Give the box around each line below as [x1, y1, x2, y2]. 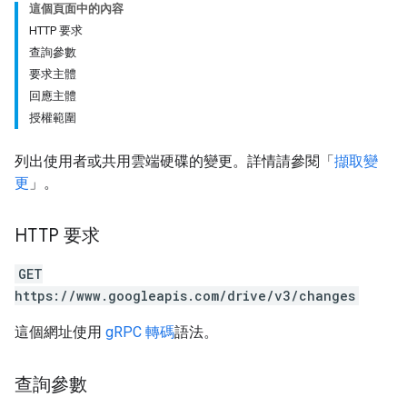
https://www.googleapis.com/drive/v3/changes [15, 287, 355, 304]
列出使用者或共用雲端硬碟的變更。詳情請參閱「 [15, 153, 334, 170]
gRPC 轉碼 [105, 323, 174, 341]
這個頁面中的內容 [29, 2, 124, 15]
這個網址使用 [15, 323, 105, 341]
